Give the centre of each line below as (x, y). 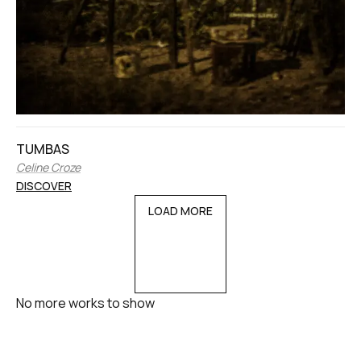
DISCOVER (44, 185)
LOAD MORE (180, 210)
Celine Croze (48, 167)
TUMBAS (43, 149)
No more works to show (85, 303)
